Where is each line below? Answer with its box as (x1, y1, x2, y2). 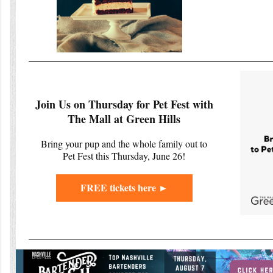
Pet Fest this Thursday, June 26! (63, 149, 185, 162)
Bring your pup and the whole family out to (41, 136, 207, 150)
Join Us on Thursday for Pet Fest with (35, 96, 213, 112)
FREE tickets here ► (80, 180, 168, 194)
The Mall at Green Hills (68, 110, 180, 127)
